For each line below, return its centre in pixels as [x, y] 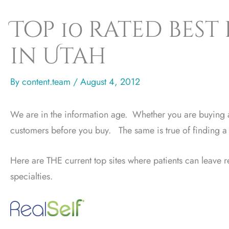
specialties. [31, 177]
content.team [48, 82]
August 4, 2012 [110, 82]
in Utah [58, 56]
